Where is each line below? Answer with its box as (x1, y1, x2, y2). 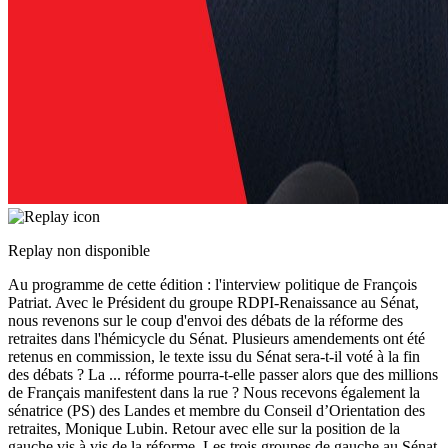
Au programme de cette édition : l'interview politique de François (8, 276, 417, 294)
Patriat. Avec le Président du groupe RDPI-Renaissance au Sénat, (8, 294, 419, 312)
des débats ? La (8, 366, 109, 384)
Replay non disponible (8, 242, 150, 260)
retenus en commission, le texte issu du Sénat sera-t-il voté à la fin (8, 348, 420, 366)
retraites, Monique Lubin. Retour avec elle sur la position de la (8, 420, 400, 438)
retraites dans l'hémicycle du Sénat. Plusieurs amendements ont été (8, 330, 425, 348)
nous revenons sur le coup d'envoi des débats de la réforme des (8, 312, 403, 330)
